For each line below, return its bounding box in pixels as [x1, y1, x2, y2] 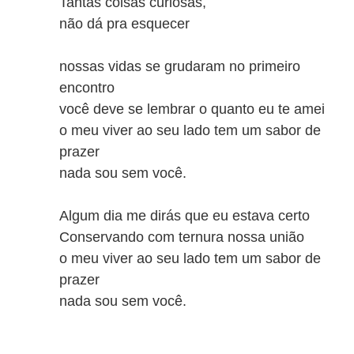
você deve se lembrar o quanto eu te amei [59, 101, 325, 117]
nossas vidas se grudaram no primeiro [59, 58, 300, 74]
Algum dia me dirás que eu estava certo [59, 208, 310, 224]
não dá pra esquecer [59, 16, 190, 32]
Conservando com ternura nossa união [59, 229, 304, 245]
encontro [59, 80, 115, 96]
